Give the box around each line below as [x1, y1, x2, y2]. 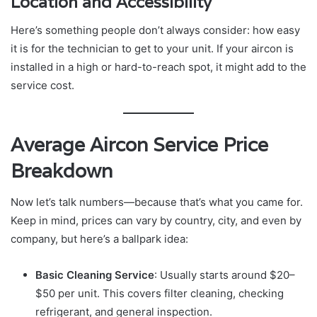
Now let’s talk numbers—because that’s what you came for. [11, 195, 303, 209]
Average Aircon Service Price [11, 132, 268, 157]
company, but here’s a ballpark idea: [11, 232, 188, 246]
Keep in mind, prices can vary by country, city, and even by [11, 214, 301, 228]
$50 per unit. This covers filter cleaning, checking [35, 287, 284, 301]
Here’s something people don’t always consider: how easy [11, 23, 300, 38]
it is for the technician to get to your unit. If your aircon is [11, 42, 294, 56]
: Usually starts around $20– [154, 268, 295, 282]
